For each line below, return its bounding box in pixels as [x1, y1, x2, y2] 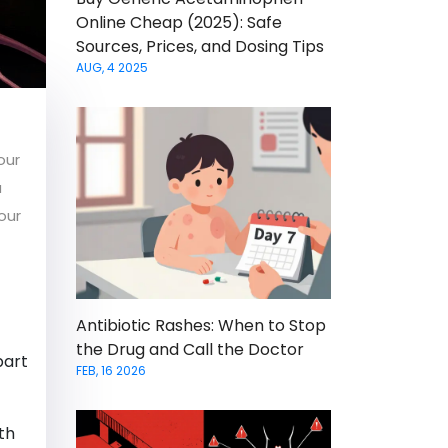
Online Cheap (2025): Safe [76, 11, 282, 35]
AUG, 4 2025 [76, 59, 148, 77]
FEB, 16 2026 [76, 361, 146, 379]
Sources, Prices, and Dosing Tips [76, 35, 324, 59]
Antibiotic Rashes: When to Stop [76, 313, 326, 337]
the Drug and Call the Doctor [76, 337, 304, 361]
